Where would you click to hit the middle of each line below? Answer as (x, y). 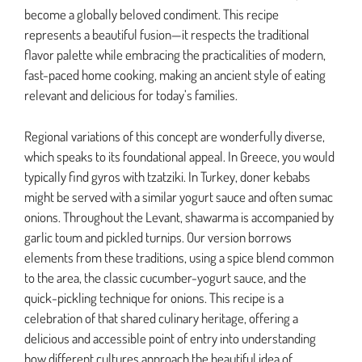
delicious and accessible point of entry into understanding (170, 338)
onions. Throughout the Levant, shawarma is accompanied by (179, 217)
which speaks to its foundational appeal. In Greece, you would (179, 156)
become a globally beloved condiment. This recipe (152, 15)
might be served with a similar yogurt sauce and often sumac (179, 196)
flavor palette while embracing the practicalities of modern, (175, 55)
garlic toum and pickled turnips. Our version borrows (158, 237)
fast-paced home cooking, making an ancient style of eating (175, 75)
